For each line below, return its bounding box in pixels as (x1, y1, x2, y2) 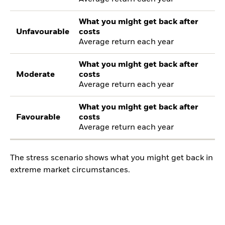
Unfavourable (16, 28, 70, 36)
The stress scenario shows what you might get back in (10, 154, 213, 163)
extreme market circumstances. (10, 166, 130, 175)
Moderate (16, 70, 55, 79)
